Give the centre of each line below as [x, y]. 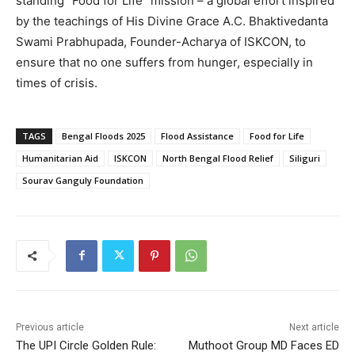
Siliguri [305, 158]
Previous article [50, 327]
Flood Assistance [197, 136]
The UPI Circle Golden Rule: [86, 345]
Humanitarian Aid [60, 158]
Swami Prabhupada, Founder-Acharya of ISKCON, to [161, 41]
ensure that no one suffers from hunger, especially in [164, 62]
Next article [314, 327]
